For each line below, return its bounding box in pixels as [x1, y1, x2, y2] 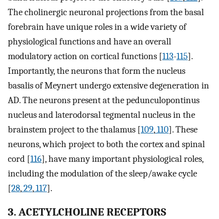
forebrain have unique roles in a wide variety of [8, 22, 186, 33]
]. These [169, 124, 197, 135]
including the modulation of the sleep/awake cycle [8, 168, 197, 179]
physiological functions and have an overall [8, 36, 171, 47]
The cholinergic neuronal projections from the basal [8, 7, 204, 18]
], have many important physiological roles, [42, 153, 203, 165]
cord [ [8, 153, 30, 165]
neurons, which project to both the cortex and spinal [8, 139, 205, 150]
